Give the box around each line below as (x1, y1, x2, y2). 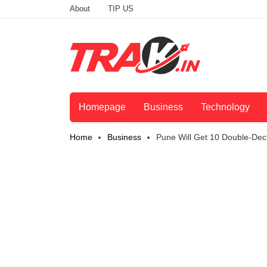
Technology (201, 102, 250, 113)
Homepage (79, 102, 126, 113)
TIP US (108, 4, 133, 13)
